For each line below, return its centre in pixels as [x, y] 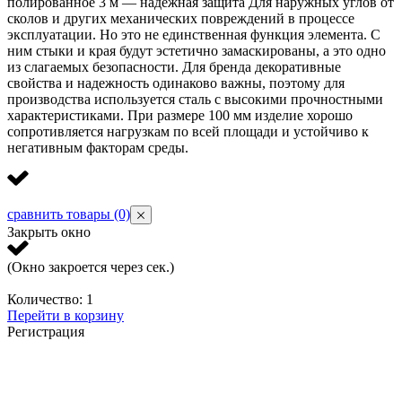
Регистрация [46, 331]
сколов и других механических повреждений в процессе [181, 18]
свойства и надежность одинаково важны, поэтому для [176, 83]
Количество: [47, 299]
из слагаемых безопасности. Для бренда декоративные [174, 66]
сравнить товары [61, 214]
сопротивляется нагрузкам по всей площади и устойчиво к [188, 131]
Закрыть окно [49, 232]
